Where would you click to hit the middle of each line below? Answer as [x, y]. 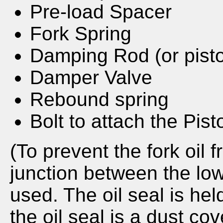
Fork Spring [81, 34]
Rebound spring [99, 100]
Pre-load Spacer [101, 12]
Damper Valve [91, 78]
